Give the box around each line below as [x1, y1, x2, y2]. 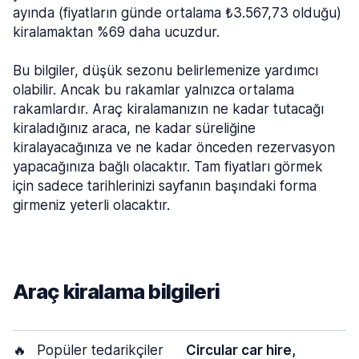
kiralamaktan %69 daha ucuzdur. [13, 24, 220, 40]
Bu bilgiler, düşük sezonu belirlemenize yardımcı [13, 63, 318, 79]
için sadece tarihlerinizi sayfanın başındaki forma [13, 178, 317, 194]
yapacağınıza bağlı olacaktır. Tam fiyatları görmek [13, 159, 323, 175]
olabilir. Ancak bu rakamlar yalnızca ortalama [13, 82, 294, 98]
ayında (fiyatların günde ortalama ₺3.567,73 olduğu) [13, 5, 341, 21]
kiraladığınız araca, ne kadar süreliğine [13, 120, 256, 136]
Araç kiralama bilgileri [13, 279, 220, 304]
